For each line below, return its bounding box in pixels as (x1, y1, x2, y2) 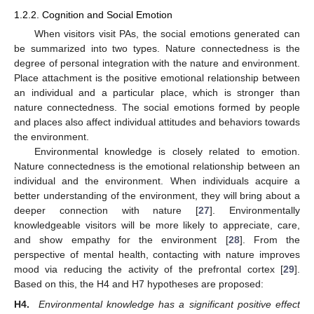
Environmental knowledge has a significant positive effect (38, 298, 300, 310)
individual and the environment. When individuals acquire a (14, 175, 300, 187)
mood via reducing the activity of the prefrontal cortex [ (14, 264, 283, 275)
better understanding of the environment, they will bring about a (14, 190, 300, 202)
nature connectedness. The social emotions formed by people (14, 102, 300, 114)
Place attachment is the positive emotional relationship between (14, 72, 300, 84)
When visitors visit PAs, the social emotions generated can (34, 28, 300, 40)
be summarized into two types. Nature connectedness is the (14, 43, 300, 55)
